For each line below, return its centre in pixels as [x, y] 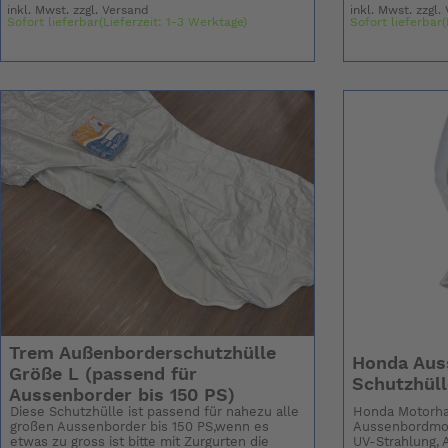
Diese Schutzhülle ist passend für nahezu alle [155, 413]
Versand [126, 10]
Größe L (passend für [102, 374]
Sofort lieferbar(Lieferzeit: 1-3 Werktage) [127, 22]
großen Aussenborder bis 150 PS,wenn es [140, 428]
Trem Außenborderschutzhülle [142, 353]
